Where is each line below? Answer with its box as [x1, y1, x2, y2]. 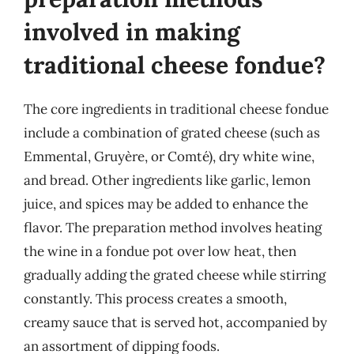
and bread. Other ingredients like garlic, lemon [24, 171, 311, 189]
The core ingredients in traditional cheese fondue [24, 100, 329, 118]
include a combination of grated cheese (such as [24, 123, 320, 141]
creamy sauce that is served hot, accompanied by [24, 313, 327, 331]
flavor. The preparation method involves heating [24, 218, 322, 236]
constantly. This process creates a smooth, [24, 289, 287, 307]
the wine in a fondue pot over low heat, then [24, 242, 296, 260]
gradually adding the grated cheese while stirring [24, 265, 326, 284]
